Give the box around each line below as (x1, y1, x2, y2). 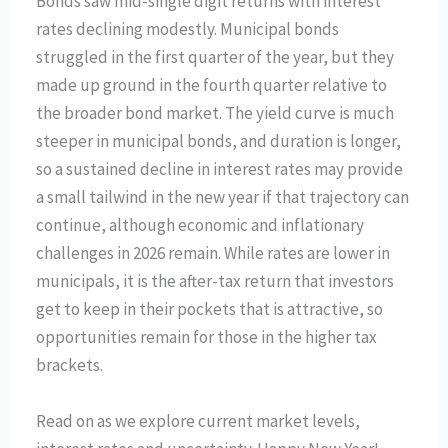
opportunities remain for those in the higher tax (36, 326, 378, 349)
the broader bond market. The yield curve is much (36, 102, 395, 125)
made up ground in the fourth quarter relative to (36, 74, 388, 97)
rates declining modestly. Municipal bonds (36, 18, 340, 41)
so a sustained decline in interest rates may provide (36, 158, 404, 181)
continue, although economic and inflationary (36, 214, 365, 237)
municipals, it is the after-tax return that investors (36, 270, 395, 293)
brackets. (36, 354, 104, 377)
